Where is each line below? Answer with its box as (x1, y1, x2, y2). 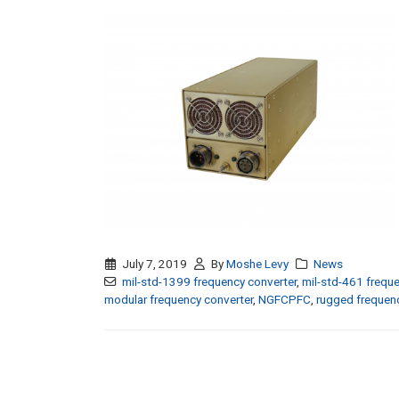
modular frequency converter (104, 292, 253, 307)
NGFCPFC (258, 292, 311, 307)
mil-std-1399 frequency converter (121, 274, 297, 289)
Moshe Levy (226, 256, 289, 272)
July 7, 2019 (121, 256, 187, 272)
